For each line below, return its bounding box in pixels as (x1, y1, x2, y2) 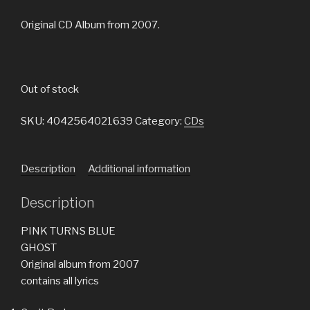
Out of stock (21, 82, 79, 95)
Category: (135, 115, 184, 128)
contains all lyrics (21, 274, 99, 287)
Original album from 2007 (21, 257, 139, 271)
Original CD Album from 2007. (21, 18, 160, 31)
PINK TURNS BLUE (21, 224, 116, 237)
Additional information (88, 163, 190, 176)
